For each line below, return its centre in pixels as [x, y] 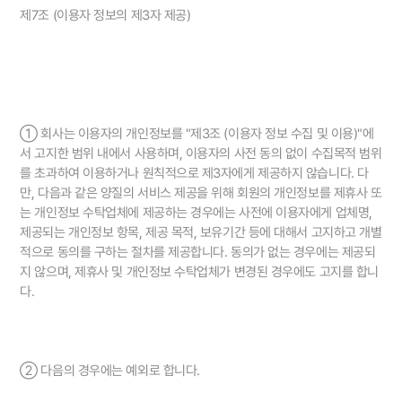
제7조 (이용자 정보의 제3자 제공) [105, 16]
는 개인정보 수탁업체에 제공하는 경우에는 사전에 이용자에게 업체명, [196, 213]
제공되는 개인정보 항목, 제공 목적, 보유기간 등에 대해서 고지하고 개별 [201, 233]
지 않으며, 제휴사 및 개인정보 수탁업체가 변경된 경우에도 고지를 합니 [199, 272]
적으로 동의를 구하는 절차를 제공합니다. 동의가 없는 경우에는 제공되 [198, 253]
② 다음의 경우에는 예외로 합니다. [110, 371]
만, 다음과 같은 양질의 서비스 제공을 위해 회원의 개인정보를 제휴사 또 [201, 193]
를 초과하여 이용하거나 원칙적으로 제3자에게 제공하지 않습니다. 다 [194, 174]
